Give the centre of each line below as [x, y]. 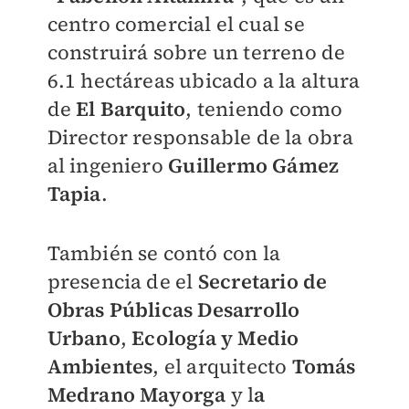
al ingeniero [108, 165]
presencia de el [122, 281]
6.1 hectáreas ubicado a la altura [204, 80]
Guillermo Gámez [254, 165]
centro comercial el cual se [176, 24]
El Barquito [131, 109]
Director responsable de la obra [200, 137]
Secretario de [262, 281]
